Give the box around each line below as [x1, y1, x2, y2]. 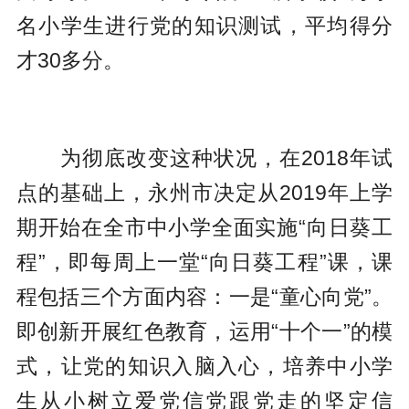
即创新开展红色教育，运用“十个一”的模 [16, 320, 393, 344]
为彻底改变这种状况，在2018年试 [16, 146, 393, 171]
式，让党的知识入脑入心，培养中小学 [16, 354, 393, 379]
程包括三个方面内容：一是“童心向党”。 [16, 285, 393, 309]
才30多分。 [16, 48, 124, 73]
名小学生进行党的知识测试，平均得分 [16, 14, 393, 38]
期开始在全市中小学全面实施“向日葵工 [16, 215, 393, 240]
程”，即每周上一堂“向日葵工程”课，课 [16, 250, 393, 275]
